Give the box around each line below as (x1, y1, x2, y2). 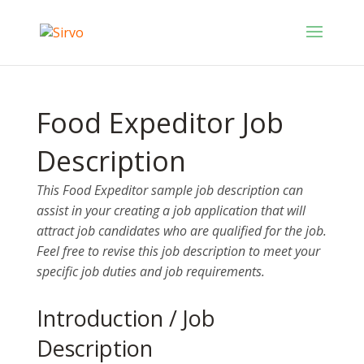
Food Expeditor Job (36, 104, 284, 141)
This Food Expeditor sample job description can (36, 181, 303, 199)
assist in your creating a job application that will (36, 201, 305, 219)
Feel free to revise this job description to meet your (36, 242, 320, 260)
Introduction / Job (36, 303, 215, 333)
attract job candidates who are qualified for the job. (36, 222, 327, 240)
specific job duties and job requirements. (36, 262, 265, 280)
